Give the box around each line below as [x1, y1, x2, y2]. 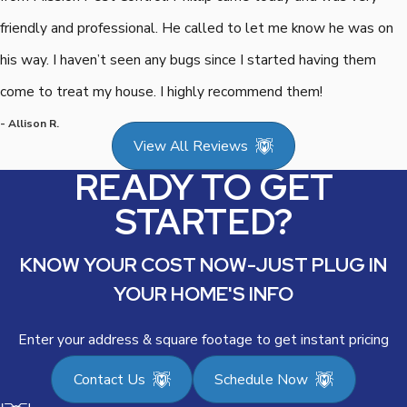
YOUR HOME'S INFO [114, 281, 293, 308]
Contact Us [73, 369, 145, 389]
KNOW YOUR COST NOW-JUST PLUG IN [20, 252, 387, 279]
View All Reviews [134, 135, 248, 155]
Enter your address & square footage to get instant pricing [18, 330, 389, 350]
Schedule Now [214, 369, 309, 389]
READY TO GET [74, 164, 333, 212]
